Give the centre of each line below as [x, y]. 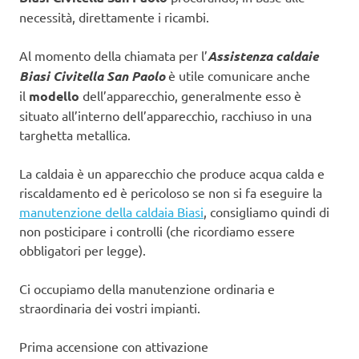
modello [54, 95]
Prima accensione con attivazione [114, 346]
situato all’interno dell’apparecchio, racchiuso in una [165, 115]
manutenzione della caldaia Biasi [111, 211]
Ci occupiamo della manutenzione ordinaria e [147, 288]
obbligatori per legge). [83, 250]
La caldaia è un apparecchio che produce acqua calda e [172, 173]
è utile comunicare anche [238, 75]
